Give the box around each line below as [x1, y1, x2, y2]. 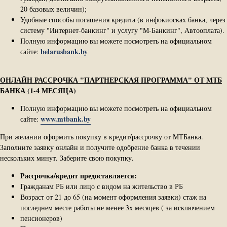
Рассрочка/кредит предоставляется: [20, 170, 137, 181]
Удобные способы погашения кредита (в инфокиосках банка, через [20, 14, 225, 24]
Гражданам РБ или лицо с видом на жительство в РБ [20, 181, 183, 191]
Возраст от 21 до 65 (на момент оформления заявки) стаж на [20, 192, 206, 202]
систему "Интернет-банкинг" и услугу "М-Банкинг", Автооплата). [20, 25, 224, 35]
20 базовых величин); [20, 4, 87, 14]
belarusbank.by [41, 46, 88, 57]
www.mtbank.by [41, 113, 91, 124]
